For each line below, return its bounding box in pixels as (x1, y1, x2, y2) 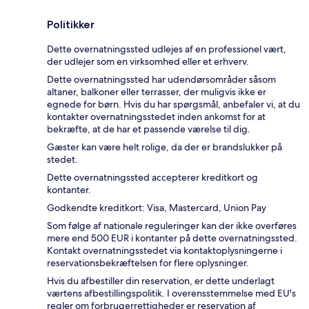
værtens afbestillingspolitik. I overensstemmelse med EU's (47, 287, 296, 300)
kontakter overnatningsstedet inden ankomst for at (47, 110, 266, 123)
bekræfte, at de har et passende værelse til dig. (47, 123, 250, 136)
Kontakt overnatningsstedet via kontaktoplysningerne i (47, 244, 282, 257)
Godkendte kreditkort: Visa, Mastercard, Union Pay (47, 201, 266, 215)
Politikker (47, 18, 94, 32)
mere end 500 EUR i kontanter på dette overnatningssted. (47, 232, 297, 245)
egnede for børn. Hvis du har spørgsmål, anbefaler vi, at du (47, 98, 300, 111)
